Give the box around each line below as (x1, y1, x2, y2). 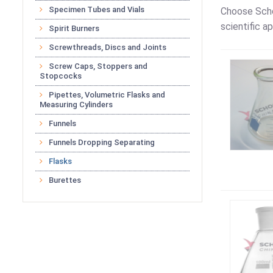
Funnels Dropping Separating (49, 138, 155, 147)
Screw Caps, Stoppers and (49, 62, 147, 71)
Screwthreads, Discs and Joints (49, 43, 166, 52)
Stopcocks (40, 71, 82, 80)
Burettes (49, 175, 81, 185)
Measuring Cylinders (40, 100, 113, 109)
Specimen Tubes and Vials (49, 5, 144, 14)
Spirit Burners (49, 24, 99, 33)
